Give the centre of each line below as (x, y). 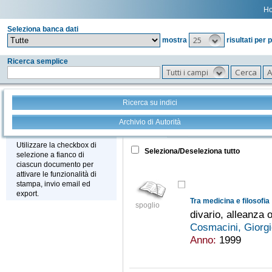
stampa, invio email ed (53, 184)
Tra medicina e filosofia (229, 201)
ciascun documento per (55, 165)
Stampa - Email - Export (69, 131)
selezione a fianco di (50, 155)
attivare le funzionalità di (56, 175)
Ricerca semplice (38, 61)
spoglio (147, 206)
